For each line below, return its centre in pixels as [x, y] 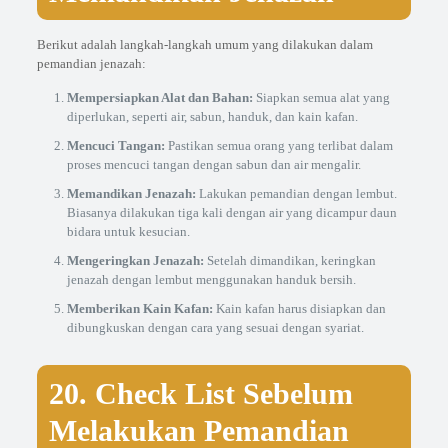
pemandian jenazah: [91, 63]
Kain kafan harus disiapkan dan [299, 308]
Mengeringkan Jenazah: [135, 260]
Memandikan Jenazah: [131, 193]
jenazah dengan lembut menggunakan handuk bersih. [211, 279]
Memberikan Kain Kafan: [139, 308]
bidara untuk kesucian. [128, 231]
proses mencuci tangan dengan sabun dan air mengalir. [213, 164]
